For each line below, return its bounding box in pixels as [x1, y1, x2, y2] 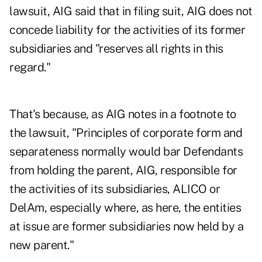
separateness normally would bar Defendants [9, 144, 243, 159]
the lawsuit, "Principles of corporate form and [9, 126, 242, 140]
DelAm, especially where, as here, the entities [9, 201, 241, 215]
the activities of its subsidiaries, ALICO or [9, 182, 220, 196]
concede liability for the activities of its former [9, 23, 245, 37]
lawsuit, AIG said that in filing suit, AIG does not [9, 4, 253, 19]
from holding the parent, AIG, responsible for [9, 163, 237, 178]
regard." [9, 60, 50, 75]
